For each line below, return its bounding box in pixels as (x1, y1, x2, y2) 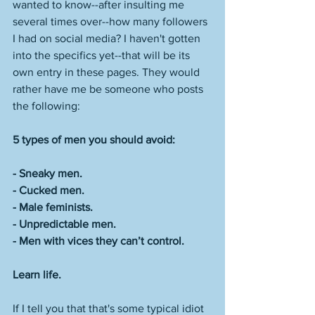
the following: (13, 100, 83, 112)
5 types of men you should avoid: (13, 134, 175, 146)
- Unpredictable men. (13, 218, 119, 230)
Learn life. (13, 269, 61, 281)
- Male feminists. (13, 201, 96, 213)
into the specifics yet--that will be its (13, 49, 193, 61)
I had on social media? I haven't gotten (13, 32, 203, 44)
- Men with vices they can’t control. (13, 235, 184, 247)
